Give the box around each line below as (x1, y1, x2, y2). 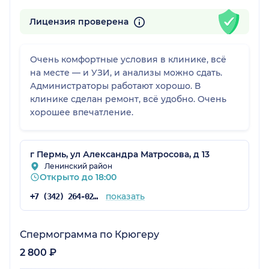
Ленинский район (44, 162, 112, 171)
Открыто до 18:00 (40, 172, 116, 183)
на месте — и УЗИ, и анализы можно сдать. (30, 67, 222, 79)
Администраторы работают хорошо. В (30, 80, 201, 92)
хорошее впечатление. (30, 107, 133, 118)
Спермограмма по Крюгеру (20, 229, 159, 241)
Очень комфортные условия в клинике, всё (30, 54, 226, 65)
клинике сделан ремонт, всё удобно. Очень (30, 94, 226, 105)
